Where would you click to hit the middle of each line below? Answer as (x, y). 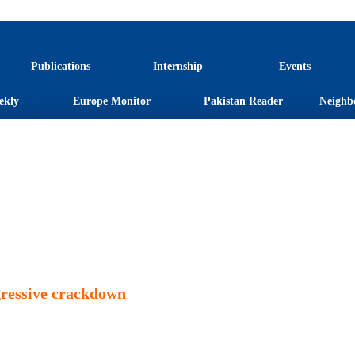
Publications (60, 66)
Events (294, 66)
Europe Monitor (112, 101)
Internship (177, 66)
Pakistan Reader (243, 101)
